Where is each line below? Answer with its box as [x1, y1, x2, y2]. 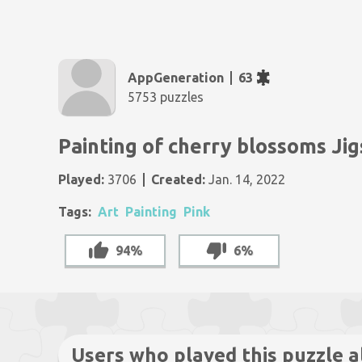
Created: [151, 172, 205, 187]
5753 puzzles [128, 90, 204, 104]
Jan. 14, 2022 [205, 172, 285, 187]
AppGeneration [128, 70, 224, 85]
